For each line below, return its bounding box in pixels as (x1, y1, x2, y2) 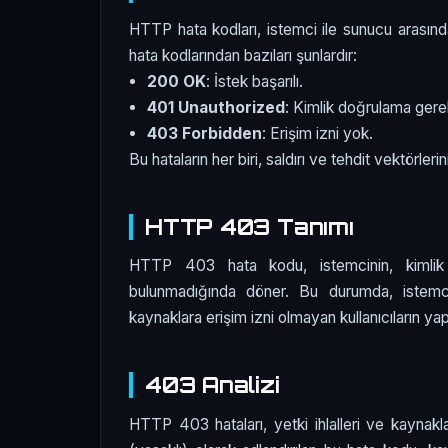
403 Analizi (145, 371, 280, 399)
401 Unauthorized (147, 97, 286, 117)
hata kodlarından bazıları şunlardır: (129, 45, 357, 65)
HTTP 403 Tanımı (145, 212, 354, 240)
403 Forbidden (147, 123, 263, 143)
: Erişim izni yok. (262, 123, 374, 143)
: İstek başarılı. (206, 71, 304, 91)
